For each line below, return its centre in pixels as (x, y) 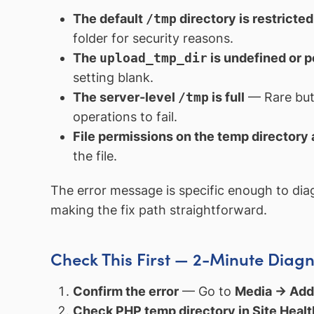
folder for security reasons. (153, 38)
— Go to (206, 291)
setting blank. (113, 77)
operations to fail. (125, 116)
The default (109, 18)
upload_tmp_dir (153, 57)
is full (226, 97)
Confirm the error (125, 291)
